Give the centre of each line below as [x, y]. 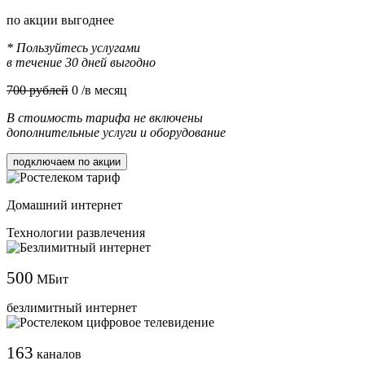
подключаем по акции [67, 161]
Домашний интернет [64, 204]
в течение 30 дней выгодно [81, 62]
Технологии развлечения [76, 232]
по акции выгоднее [60, 20]
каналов [57, 354]
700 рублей [37, 90]
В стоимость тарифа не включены [105, 117]
